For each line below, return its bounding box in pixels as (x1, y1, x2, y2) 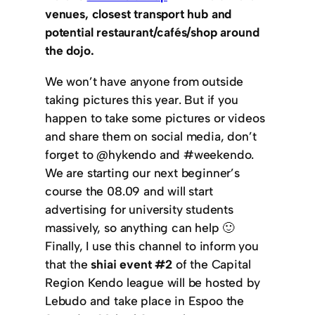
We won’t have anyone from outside (45, 73, 244, 89)
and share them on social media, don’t (45, 128, 257, 143)
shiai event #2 (91, 256, 173, 271)
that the (45, 256, 91, 271)
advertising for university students (45, 201, 233, 217)
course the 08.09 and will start (45, 183, 213, 198)
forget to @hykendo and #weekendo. (45, 146, 255, 162)
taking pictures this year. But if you (45, 91, 238, 107)
